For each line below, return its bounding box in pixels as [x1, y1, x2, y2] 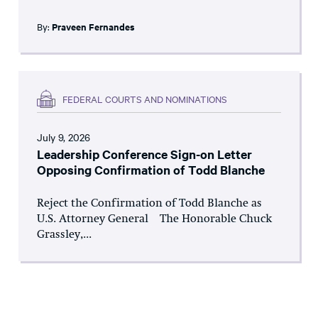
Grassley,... [37, 229, 92, 241]
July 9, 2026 [37, 130, 90, 145]
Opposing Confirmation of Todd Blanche [37, 161, 265, 179]
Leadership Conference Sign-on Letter [37, 146, 252, 163]
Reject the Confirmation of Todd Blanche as [37, 198, 262, 210]
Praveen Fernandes [52, 20, 135, 34]
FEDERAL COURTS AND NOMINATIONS [62, 92, 227, 105]
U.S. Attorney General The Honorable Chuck [37, 214, 272, 226]
